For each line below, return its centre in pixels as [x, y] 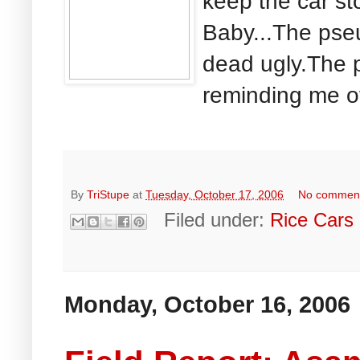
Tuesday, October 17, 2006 [215, 195]
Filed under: [217, 220]
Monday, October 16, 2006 [207, 305]
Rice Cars [312, 220]
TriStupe [108, 195]
